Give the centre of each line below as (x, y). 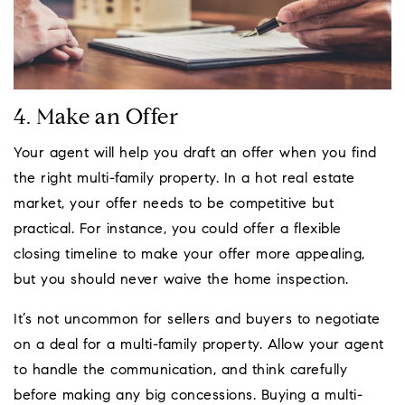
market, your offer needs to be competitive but (174, 205)
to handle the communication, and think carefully (180, 371)
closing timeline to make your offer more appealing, (189, 255)
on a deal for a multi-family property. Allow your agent (199, 346)
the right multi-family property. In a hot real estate (184, 179)
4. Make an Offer (96, 119)
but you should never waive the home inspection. (181, 281)
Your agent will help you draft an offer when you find (195, 154)
